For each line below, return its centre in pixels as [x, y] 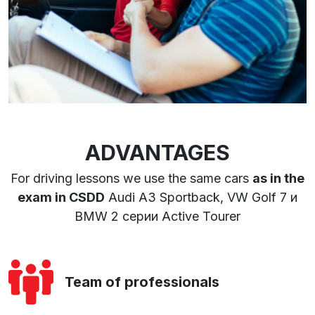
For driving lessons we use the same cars [131, 179]
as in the [278, 179]
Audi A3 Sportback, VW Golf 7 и [201, 198]
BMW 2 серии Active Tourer [157, 217]
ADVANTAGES [157, 153]
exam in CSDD [61, 198]
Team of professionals [142, 282]
